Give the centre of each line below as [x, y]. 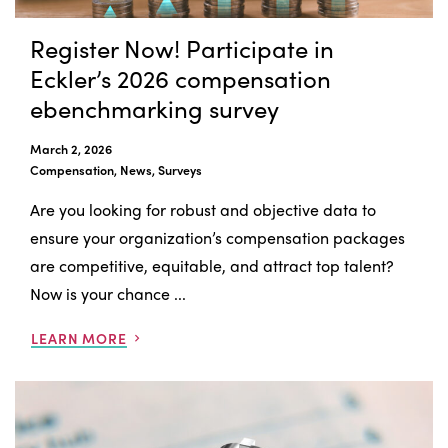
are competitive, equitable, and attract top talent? [212, 265]
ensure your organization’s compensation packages [217, 237]
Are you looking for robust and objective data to [203, 209]
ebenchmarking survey [154, 107]
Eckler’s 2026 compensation [180, 77]
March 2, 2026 [71, 148]
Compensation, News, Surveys [116, 169]
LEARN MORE [79, 337]
